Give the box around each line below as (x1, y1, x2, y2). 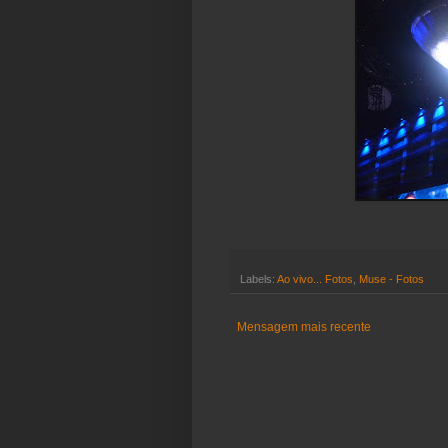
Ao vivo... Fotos (277, 273, 353, 286)
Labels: (240, 273, 277, 286)
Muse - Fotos (359, 273, 424, 286)
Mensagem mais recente (237, 320, 371, 335)
